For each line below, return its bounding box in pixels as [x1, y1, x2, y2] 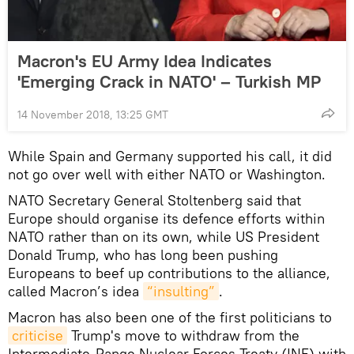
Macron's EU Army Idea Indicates [17, 50, 272, 73]
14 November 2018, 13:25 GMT [17, 107, 168, 122]
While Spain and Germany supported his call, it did [8, 147, 332, 166]
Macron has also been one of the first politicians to [8, 308, 332, 327]
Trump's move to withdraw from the [67, 326, 299, 345]
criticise [12, 326, 63, 345]
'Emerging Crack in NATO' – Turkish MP [17, 70, 321, 93]
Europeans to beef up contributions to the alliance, [8, 264, 330, 283]
